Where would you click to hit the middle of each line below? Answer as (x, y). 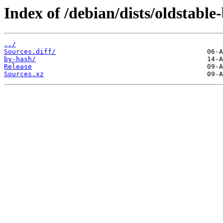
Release (18, 67)
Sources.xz (24, 74)
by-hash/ (20, 59)
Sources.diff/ (30, 52)
